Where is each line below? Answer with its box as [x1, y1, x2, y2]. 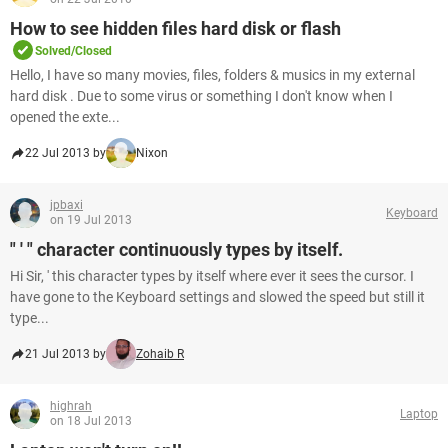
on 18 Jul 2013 [50, 414, 132, 428]
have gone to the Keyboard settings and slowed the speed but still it [10, 289, 425, 305]
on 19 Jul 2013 [50, 213, 132, 227]
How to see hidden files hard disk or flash [10, 18, 341, 39]
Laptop [400, 406, 438, 421]
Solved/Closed [35, 44, 112, 58]
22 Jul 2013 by [25, 146, 106, 160]
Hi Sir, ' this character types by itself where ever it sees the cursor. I [10, 268, 414, 284]
